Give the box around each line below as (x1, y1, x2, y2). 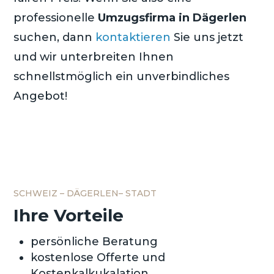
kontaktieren (95, 30, 171, 44)
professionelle (13, 10, 98, 24)
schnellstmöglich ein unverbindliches (13, 69, 230, 83)
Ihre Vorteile (13, 204, 124, 226)
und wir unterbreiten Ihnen (13, 50, 174, 64)
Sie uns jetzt (171, 30, 244, 44)
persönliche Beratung (31, 234, 158, 248)
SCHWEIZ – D (13, 187, 75, 199)
